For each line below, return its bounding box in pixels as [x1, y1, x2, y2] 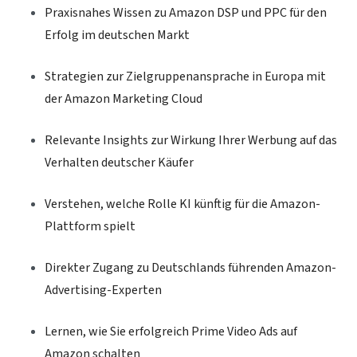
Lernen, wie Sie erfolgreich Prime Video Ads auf [45, 323, 297, 341]
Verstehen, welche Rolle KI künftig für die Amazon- [45, 195, 320, 214]
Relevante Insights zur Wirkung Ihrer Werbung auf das [45, 131, 337, 150]
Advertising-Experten [45, 281, 162, 300]
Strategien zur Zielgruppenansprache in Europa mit [45, 68, 326, 86]
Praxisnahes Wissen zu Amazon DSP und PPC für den [45, 4, 327, 22]
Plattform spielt [45, 218, 135, 236]
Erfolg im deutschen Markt [45, 26, 190, 45]
